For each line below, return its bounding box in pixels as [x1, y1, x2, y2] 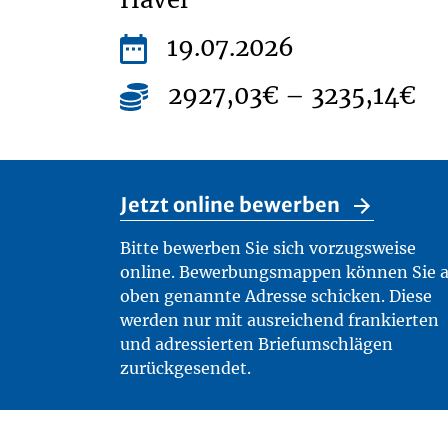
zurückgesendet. [120, 358, 251, 378]
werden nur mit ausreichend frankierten [120, 310, 439, 330]
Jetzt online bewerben [120, 192, 340, 217]
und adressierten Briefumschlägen [120, 334, 393, 354]
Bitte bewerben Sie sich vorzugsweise [120, 238, 416, 258]
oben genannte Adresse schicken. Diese [120, 286, 432, 306]
